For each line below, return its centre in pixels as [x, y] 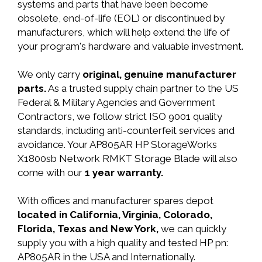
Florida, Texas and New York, [89, 229]
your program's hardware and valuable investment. [130, 46]
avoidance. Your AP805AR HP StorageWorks [117, 144]
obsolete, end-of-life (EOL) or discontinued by [121, 18]
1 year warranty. [124, 173]
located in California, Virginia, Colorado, [115, 215]
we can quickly [194, 229]
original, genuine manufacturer [159, 74]
